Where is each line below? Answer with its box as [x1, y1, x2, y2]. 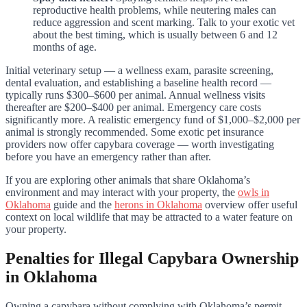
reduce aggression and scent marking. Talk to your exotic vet [33, 16, 295, 28]
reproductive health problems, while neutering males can [33, 3, 276, 16]
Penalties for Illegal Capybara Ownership [5, 249, 299, 267]
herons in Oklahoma [114, 198, 202, 210]
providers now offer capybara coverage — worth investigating [5, 138, 274, 150]
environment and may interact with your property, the [5, 186, 238, 198]
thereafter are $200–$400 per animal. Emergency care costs [5, 101, 261, 113]
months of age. [33, 40, 97, 53]
